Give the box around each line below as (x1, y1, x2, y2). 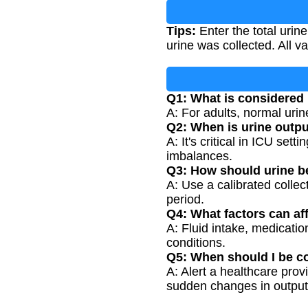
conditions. (166, 236, 225, 250)
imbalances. (166, 149, 232, 164)
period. (166, 192, 204, 207)
